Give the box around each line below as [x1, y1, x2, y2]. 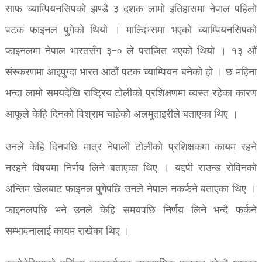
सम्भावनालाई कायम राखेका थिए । [5, 223, 130, 240]
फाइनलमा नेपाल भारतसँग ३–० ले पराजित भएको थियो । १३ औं [5, 43, 257, 60]
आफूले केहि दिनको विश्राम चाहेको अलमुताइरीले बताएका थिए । [5, 106, 238, 123]
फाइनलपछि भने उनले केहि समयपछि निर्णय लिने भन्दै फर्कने [5, 202, 257, 219]
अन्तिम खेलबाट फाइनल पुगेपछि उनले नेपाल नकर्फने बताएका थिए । [5, 181, 257, 198]
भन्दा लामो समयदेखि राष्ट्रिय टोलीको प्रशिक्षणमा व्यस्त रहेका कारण [5, 85, 257, 102]
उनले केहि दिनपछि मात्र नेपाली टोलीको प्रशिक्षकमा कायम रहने [5, 139, 257, 156]
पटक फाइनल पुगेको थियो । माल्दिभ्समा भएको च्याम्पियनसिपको [5, 22, 257, 39]
